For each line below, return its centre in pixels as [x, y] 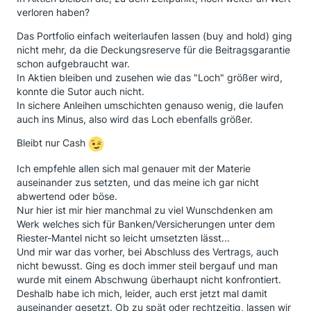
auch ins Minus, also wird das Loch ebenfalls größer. [135, 119]
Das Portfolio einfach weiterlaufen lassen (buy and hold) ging [154, 36]
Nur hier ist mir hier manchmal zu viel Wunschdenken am [145, 210]
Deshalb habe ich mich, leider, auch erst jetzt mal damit [142, 293]
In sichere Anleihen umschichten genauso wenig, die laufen [150, 105]
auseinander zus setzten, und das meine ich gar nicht [138, 182]
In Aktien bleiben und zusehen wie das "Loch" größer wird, [150, 77]
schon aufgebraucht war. [73, 64]
